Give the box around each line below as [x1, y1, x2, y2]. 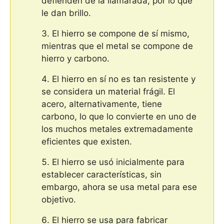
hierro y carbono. [41, 53, 109, 63]
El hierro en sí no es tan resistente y [52, 73, 195, 84]
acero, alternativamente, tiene [41, 98, 162, 109]
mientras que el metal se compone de [41, 40, 193, 51]
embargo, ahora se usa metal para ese [41, 181, 197, 192]
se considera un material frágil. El [41, 86, 175, 96]
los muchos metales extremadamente [41, 123, 193, 134]
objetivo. [41, 194, 76, 204]
